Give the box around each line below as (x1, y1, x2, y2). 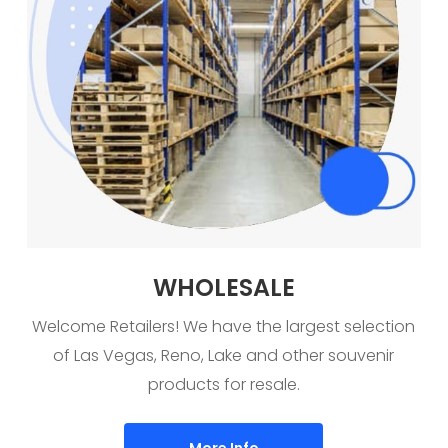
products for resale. (147, 373, 300, 397)
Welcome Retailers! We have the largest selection (32, 315, 416, 339)
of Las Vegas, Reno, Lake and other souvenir (53, 344, 395, 368)
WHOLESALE (152, 271, 295, 305)
